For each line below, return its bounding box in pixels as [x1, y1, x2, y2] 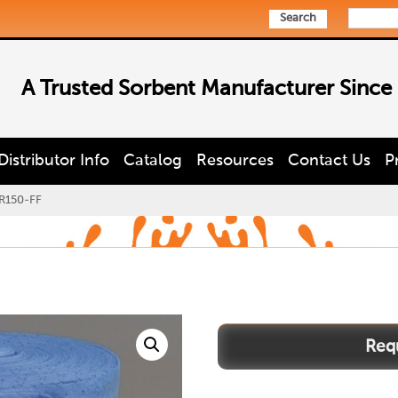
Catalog [123, 153, 182, 169]
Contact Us [288, 153, 370, 169]
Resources [196, 153, 274, 169]
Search [280, 12, 316, 24]
